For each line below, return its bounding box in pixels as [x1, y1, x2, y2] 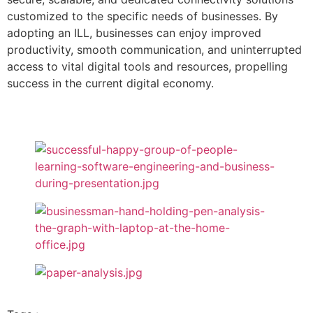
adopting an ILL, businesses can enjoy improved [7, 26, 261, 41]
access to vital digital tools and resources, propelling [7, 59, 288, 74]
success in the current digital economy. [7, 76, 214, 91]
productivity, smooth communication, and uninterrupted [7, 43, 302, 57]
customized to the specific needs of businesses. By [7, 9, 278, 24]
